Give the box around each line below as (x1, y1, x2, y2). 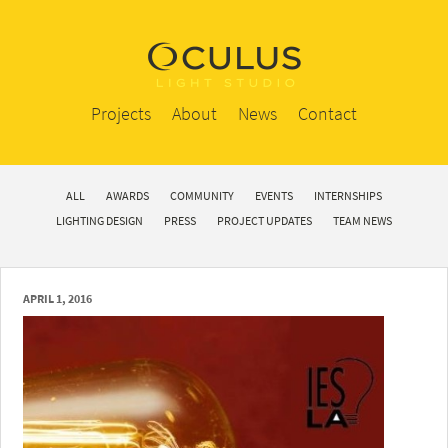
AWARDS (106, 188, 149, 204)
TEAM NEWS (333, 213, 392, 229)
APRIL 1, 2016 (23, 291, 93, 307)
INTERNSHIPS (314, 188, 382, 204)
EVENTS (255, 188, 293, 204)
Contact (298, 102, 357, 126)
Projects (91, 102, 151, 126)
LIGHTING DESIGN (56, 213, 143, 229)
